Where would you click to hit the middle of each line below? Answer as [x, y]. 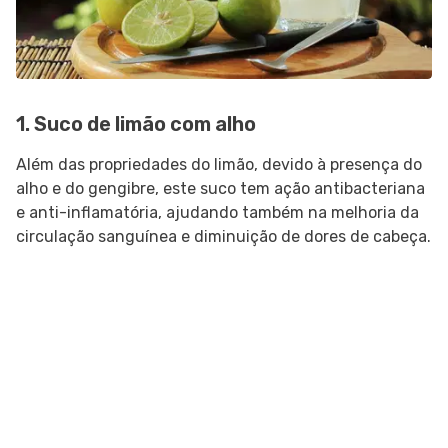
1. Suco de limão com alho [136, 123]
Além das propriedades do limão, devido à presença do [219, 164]
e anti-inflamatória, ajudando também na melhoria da [217, 212]
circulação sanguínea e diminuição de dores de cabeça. [223, 236]
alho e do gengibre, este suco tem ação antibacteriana [220, 188]
